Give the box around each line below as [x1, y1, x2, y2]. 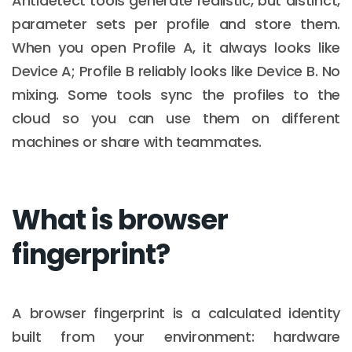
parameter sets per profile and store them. [12, 13, 340, 34]
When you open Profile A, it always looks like [12, 37, 340, 57]
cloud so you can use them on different [12, 108, 340, 128]
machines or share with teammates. [12, 131, 262, 152]
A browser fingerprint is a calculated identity [12, 302, 340, 323]
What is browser [12, 200, 228, 239]
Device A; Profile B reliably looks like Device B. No [12, 60, 340, 81]
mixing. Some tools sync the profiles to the [12, 84, 340, 104]
